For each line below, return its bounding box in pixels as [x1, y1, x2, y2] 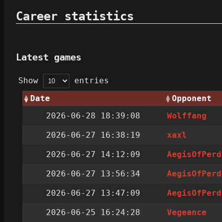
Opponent [172, 94, 212, 104]
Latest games [16, 52, 81, 62]
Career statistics [16, 9, 134, 24]
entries [69, 76, 109, 86]
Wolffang [167, 111, 207, 121]
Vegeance [167, 208, 207, 218]
